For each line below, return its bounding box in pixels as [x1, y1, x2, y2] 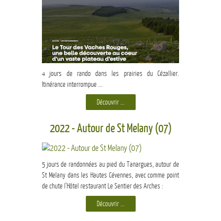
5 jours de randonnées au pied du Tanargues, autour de [42, 160, 179, 169]
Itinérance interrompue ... [42, 80, 103, 89]
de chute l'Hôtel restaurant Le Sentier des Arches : [42, 182, 163, 190]
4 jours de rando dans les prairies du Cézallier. [42, 70, 179, 78]
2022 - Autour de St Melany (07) [49, 122, 172, 136]
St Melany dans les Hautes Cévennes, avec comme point [42, 171, 179, 180]
